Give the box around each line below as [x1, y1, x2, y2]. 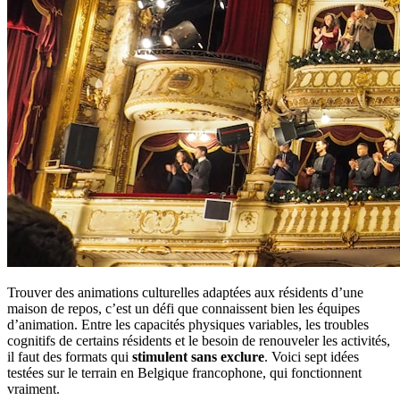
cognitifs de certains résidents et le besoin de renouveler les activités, [7, 332, 390, 348]
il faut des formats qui [7, 348, 132, 364]
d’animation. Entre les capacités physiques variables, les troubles [7, 316, 369, 332]
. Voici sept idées [264, 348, 359, 364]
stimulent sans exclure [132, 348, 264, 364]
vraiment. [7, 380, 60, 396]
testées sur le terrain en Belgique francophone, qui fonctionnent [7, 364, 362, 380]
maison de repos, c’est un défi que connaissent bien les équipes [7, 300, 360, 316]
